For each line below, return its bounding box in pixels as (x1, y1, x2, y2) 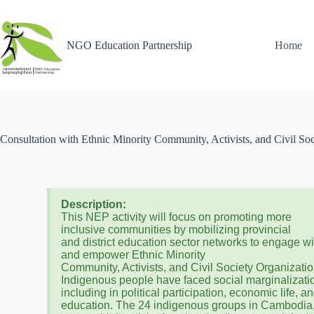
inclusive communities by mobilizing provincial (61, 224, 292, 235)
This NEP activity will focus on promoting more (61, 211, 292, 223)
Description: (61, 198, 127, 210)
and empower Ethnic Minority (61, 249, 206, 261)
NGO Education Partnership (67, 39, 192, 51)
